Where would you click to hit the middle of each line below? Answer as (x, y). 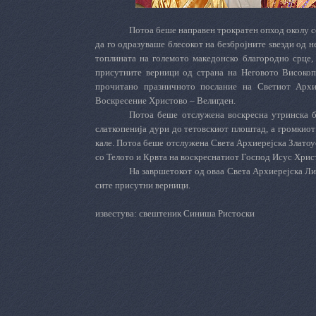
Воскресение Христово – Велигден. (165, 101)
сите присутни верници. (143, 185)
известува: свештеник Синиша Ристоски (175, 213)
